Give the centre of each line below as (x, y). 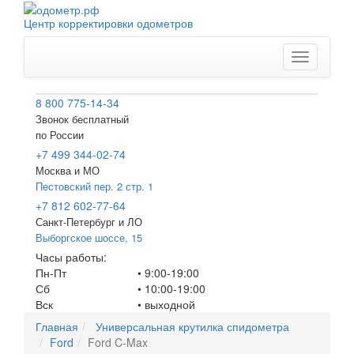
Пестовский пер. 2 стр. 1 (94, 186)
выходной (170, 305)
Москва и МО (68, 171)
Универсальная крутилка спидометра (192, 327)
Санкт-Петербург (75, 222)
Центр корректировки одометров (108, 23)
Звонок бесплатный (82, 119)
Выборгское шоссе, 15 (89, 238)
